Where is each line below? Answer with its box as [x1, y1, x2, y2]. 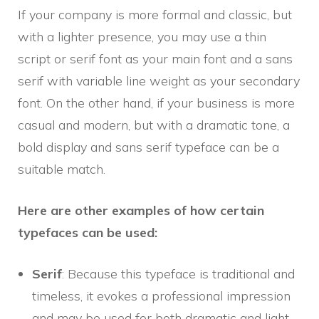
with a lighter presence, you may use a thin [18, 28, 266, 46]
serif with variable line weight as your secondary [18, 73, 300, 90]
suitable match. [18, 161, 105, 178]
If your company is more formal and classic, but [18, 6, 292, 23]
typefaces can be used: [18, 224, 157, 241]
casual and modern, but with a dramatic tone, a [18, 117, 290, 134]
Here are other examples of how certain [18, 202, 264, 219]
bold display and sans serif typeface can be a [18, 139, 279, 156]
